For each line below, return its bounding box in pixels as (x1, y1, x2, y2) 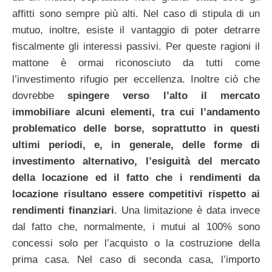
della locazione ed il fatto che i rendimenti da (12, 172, 260, 184)
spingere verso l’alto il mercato (67, 90, 260, 102)
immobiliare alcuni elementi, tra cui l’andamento (12, 106, 260, 118)
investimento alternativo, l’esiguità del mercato (12, 155, 260, 168)
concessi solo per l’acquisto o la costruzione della (12, 237, 260, 250)
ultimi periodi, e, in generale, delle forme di (12, 139, 260, 151)
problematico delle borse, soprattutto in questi (12, 123, 260, 135)
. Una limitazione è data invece (114, 205, 260, 217)
